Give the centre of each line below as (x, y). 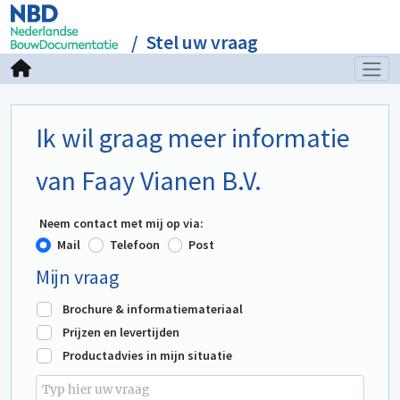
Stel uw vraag (202, 42)
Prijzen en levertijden (121, 332)
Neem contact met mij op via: (121, 223)
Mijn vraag (77, 277)
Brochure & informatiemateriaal (153, 309)
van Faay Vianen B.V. (149, 180)
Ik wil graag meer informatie (193, 137)
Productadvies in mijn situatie (147, 355)
